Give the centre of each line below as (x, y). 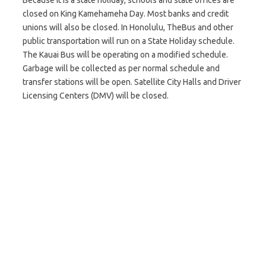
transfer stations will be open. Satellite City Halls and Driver (132, 82)
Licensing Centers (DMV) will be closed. (96, 96)
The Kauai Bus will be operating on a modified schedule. (125, 55)
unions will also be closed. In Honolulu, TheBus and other (128, 27)
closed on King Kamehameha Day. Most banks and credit (126, 14)
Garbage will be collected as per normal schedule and (121, 68)
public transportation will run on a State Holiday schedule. (129, 41)
